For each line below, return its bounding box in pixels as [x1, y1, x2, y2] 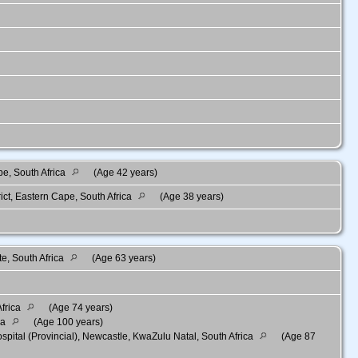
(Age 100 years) [31, 316, 103, 328]
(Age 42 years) [91, 167, 160, 179]
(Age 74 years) [46, 302, 113, 314]
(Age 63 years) [89, 253, 158, 265]
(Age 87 [279, 331, 316, 343]
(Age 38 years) [157, 191, 226, 203]
